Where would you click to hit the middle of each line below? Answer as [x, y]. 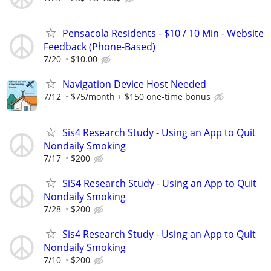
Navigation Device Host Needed [134, 84]
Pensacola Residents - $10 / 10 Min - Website [163, 34]
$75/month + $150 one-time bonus [141, 97]
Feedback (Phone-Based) [100, 47]
